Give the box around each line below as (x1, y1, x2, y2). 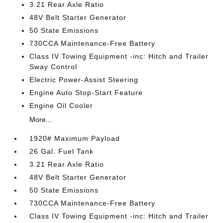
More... (29, 115, 52, 123)
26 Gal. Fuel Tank (29, 147, 94, 155)
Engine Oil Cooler (29, 102, 94, 110)
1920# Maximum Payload (29, 134, 120, 142)
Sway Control (29, 63, 78, 71)
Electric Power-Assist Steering (29, 76, 139, 84)
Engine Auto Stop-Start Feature (29, 89, 143, 97)
